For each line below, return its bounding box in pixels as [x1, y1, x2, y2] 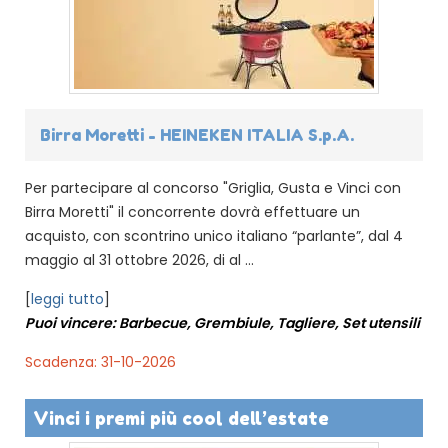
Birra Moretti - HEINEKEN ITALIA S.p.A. [40, 124, 354, 145]
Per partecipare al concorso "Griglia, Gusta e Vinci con [25, 177, 401, 198]
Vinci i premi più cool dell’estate [33, 406, 329, 429]
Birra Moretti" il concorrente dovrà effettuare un [25, 201, 360, 222]
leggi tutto [31, 288, 104, 309]
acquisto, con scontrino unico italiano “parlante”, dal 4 [25, 225, 403, 246]
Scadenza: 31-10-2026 [25, 351, 176, 372]
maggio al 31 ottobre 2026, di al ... [25, 249, 254, 270]
